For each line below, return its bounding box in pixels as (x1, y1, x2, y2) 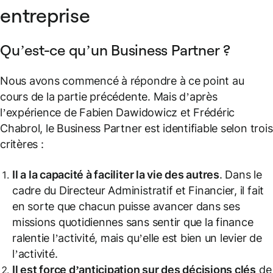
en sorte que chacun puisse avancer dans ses (12, 200, 240, 213)
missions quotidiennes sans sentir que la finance (12, 216, 253, 229)
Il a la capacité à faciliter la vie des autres (12, 168, 219, 182)
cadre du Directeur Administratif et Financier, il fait (12, 184, 264, 197)
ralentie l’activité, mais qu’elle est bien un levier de (12, 232, 262, 245)
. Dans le (219, 168, 262, 182)
